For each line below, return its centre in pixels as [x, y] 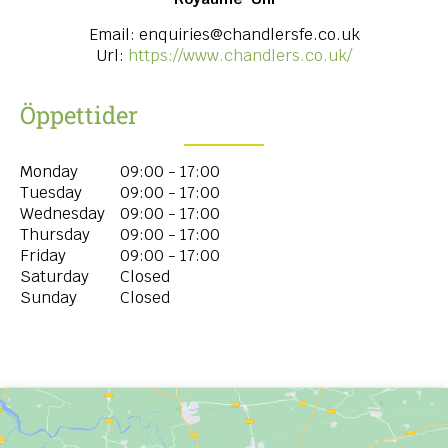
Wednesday [62, 214]
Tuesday [51, 193]
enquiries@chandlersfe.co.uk [249, 35]
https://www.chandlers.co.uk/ [240, 56]
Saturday [54, 277]
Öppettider [79, 115]
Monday [49, 172]
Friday [43, 256]
